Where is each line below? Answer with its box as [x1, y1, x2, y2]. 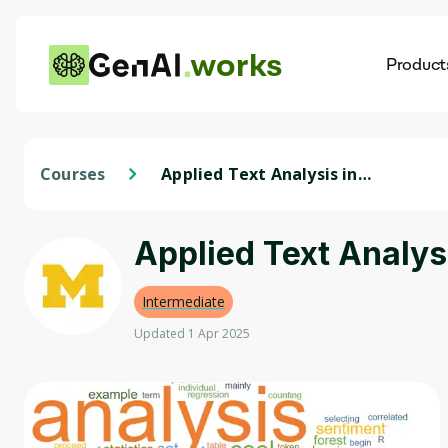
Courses [40, 163, 106, 185]
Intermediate [142, 292, 225, 311]
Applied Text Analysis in [161, 163, 358, 185]
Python [161, 185, 220, 207]
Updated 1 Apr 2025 [134, 325, 250, 342]
